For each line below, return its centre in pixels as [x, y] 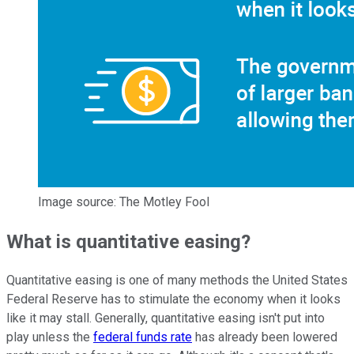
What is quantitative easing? [128, 241]
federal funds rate [143, 337]
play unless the [50, 337]
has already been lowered [265, 337]
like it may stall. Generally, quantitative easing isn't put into [166, 318]
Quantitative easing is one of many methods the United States [177, 281]
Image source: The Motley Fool [124, 201]
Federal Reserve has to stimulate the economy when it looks [173, 299]
